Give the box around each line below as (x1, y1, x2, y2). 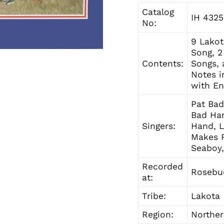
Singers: (142, 121, 176, 131)
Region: (142, 209, 174, 220)
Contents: (142, 58, 184, 69)
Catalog (142, 7, 174, 17)
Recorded (142, 161, 183, 172)
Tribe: (142, 191, 166, 201)
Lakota (191, 191, 220, 201)
